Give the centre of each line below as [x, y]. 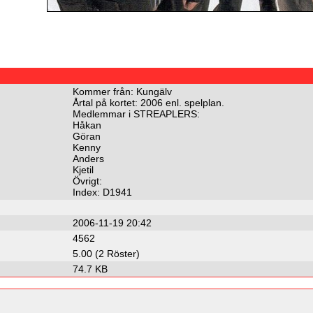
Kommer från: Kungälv [122, 91]
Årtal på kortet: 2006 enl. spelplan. [148, 102]
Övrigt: [87, 181]
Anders [88, 158]
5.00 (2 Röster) [106, 253]
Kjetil [83, 169]
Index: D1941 [102, 192]
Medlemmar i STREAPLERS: [136, 114]
